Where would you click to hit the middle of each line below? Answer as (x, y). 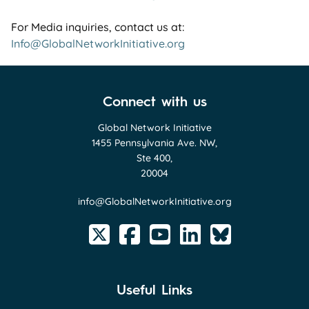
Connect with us (154, 101)
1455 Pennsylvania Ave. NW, (154, 142)
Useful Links (154, 290)
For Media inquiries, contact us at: (98, 27)
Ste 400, (154, 158)
